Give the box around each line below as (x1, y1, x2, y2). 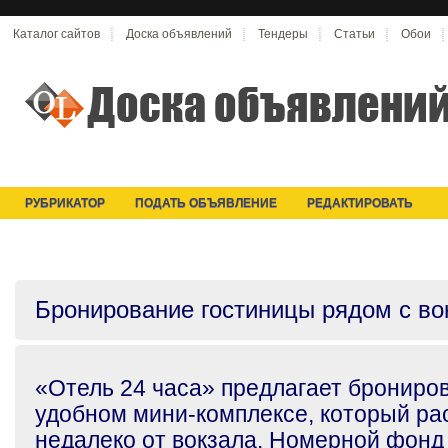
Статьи (334, 27, 375, 41)
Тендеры (258, 27, 308, 41)
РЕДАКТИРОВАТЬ (307, 196, 413, 210)
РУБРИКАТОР (25, 196, 105, 210)
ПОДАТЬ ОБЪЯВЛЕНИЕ (135, 196, 277, 210)
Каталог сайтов (13, 27, 100, 41)
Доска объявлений (126, 27, 232, 41)
